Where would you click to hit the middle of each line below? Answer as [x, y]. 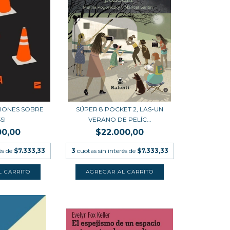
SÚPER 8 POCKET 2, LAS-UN [120, 109]
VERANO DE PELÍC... [120, 119]
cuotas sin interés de [107, 151]
